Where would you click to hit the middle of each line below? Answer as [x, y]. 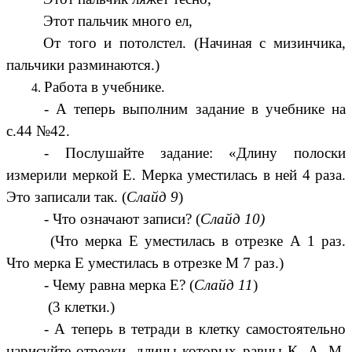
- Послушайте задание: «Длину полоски [195, 153]
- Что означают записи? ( [122, 219]
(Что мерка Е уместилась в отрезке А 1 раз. [195, 241]
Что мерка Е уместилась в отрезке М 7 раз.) [145, 263]
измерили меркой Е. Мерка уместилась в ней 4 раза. [176, 175]
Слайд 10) [233, 219]
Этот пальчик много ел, [118, 21]
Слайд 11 [224, 285]
